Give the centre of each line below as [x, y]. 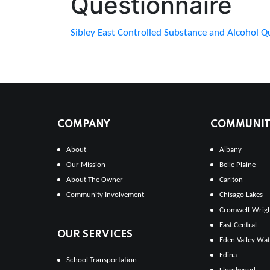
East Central [238, 225]
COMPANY [84, 124]
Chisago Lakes [241, 195]
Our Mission [86, 165]
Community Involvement [105, 195]
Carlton [231, 180]
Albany [230, 149]
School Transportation [102, 260]
